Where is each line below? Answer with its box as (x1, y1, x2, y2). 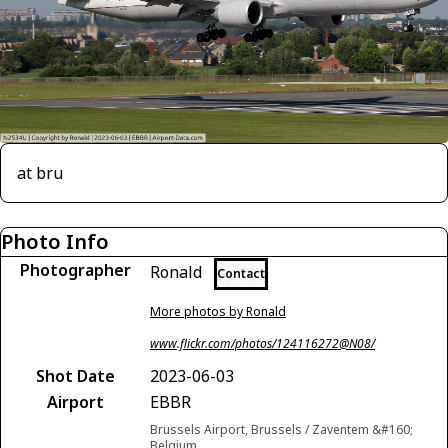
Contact (217, 264, 265, 282)
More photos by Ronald (150, 302, 286, 320)
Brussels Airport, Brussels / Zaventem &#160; (150, 420, 413, 438)
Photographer (19, 258, 131, 281)
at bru (17, 161, 63, 184)
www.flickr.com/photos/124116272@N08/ (150, 334, 375, 352)
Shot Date (35, 364, 115, 387)
